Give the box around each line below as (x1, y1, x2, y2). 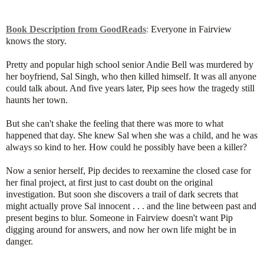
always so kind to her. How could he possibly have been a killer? (6, 141, 247, 152)
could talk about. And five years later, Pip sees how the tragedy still (6, 82, 255, 93)
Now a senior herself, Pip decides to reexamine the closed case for (6, 165, 251, 176)
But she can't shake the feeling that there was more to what (6, 118, 223, 128)
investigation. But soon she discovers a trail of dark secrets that (6, 189, 238, 199)
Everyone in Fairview (151, 24, 232, 34)
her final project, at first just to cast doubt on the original (6, 177, 213, 187)
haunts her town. (6, 94, 68, 105)
